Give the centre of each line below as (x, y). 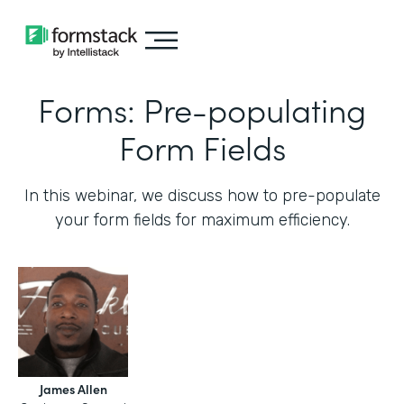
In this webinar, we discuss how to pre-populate (202, 196)
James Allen (73, 389)
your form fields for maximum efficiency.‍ (202, 220)
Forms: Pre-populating (202, 109)
